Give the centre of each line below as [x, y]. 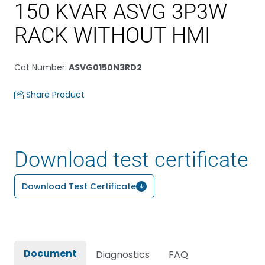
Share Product [55, 95]
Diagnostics [123, 255]
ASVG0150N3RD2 [104, 67]
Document [50, 253]
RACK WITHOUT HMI [112, 35]
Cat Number [40, 67]
